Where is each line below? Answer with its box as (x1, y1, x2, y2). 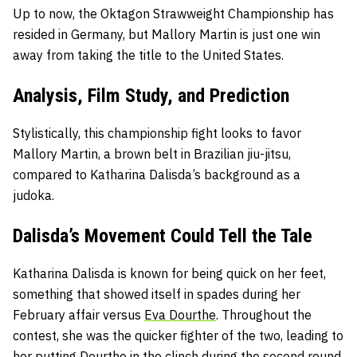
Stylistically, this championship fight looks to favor (13, 124, 301, 141)
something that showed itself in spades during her (13, 285, 300, 302)
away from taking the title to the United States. (13, 46, 284, 63)
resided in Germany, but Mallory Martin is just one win (13, 25, 320, 42)
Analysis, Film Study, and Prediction (13, 84, 289, 107)
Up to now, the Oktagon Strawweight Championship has (13, 5, 334, 22)
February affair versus (13, 306, 144, 323)
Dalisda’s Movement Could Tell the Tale (13, 224, 312, 247)
